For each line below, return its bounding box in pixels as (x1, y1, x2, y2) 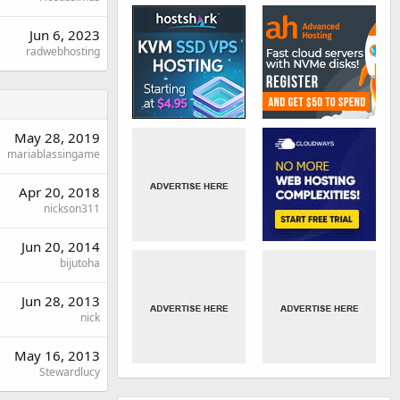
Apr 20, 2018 (19, 183, 100, 201)
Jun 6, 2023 (29, 26, 100, 44)
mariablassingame (7, 146, 100, 162)
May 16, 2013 (14, 346, 100, 364)
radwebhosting (26, 44, 100, 59)
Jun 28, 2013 (21, 292, 100, 310)
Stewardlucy (39, 364, 100, 379)
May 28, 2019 (14, 129, 100, 146)
